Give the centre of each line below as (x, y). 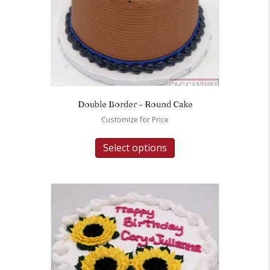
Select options (135, 147)
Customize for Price (135, 119)
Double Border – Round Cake (135, 104)
